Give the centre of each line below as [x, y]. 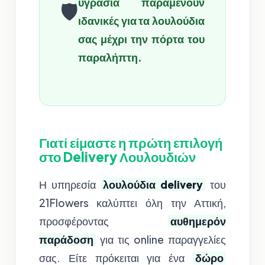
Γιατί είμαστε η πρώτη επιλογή [130, 143]
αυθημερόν [198, 222]
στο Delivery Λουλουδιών [117, 157]
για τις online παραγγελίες [161, 240]
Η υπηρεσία [70, 185]
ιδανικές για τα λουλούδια [141, 21]
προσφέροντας [104, 222]
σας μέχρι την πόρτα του [141, 39]
